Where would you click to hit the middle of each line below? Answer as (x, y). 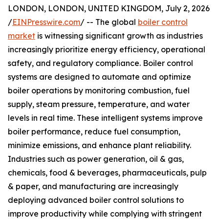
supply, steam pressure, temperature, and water (99, 104)
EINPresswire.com (46, 22)
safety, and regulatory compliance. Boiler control (100, 63)
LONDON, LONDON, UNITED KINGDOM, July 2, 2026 (109, 9)
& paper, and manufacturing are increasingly (93, 186)
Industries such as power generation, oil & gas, (96, 159)
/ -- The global (109, 22)
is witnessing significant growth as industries (119, 36)
